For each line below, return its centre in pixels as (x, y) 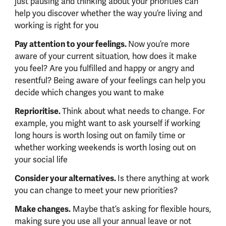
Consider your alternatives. (66, 178)
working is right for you (56, 25)
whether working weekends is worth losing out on (105, 148)
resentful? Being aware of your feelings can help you (110, 80)
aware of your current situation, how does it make (105, 56)
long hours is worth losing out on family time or (100, 135)
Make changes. (42, 209)
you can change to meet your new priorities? (96, 190)
